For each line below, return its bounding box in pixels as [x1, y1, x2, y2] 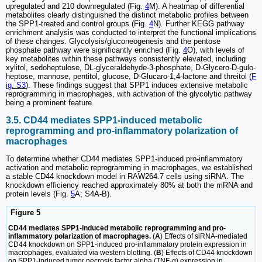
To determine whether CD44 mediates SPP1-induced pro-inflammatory [6, 154, 243, 163]
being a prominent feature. [6, 98, 94, 108]
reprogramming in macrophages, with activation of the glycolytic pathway [6, 89, 252, 99]
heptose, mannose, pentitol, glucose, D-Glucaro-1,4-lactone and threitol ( [6, 72, 251, 81]
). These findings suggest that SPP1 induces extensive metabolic [26, 81, 248, 90]
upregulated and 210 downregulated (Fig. [6, 2, 145, 11]
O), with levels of [187, 46, 244, 55]
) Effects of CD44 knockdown [161, 249, 253, 257]
